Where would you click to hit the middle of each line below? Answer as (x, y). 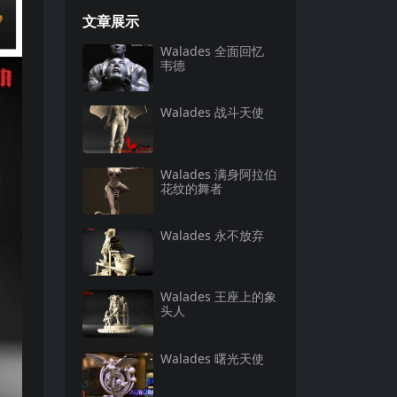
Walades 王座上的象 (218, 297)
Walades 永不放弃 (212, 235)
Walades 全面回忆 (212, 51)
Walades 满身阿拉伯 (218, 174)
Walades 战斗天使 (212, 113)
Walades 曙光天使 (212, 358)
